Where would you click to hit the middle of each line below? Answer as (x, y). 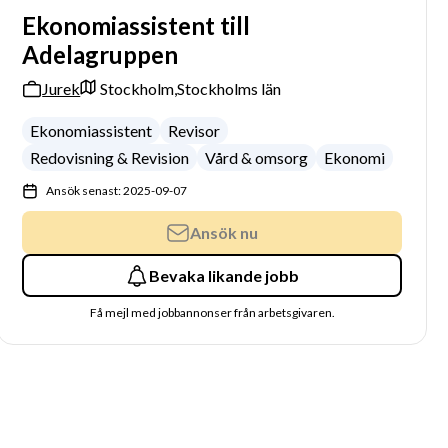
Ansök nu (224, 232)
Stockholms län (229, 88)
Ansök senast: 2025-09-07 (117, 190)
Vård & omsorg (257, 157)
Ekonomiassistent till (136, 25)
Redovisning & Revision (110, 157)
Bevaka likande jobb (224, 275)
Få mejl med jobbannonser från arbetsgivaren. (212, 312)
